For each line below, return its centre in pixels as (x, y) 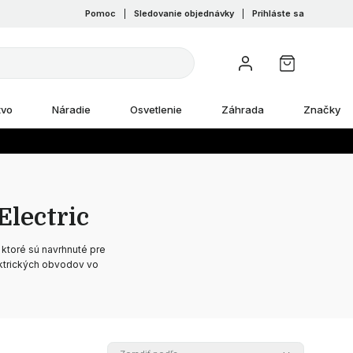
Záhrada (243, 110)
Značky (322, 110)
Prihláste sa (279, 13)
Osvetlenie (156, 110)
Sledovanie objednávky (184, 13)
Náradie (71, 110)
